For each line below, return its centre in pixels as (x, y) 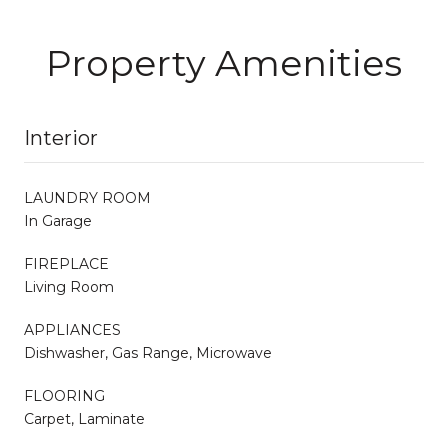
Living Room (69, 286)
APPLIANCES (72, 329)
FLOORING (64, 395)
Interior (61, 137)
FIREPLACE (66, 263)
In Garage (58, 220)
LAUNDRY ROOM (87, 197)
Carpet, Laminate (84, 418)
